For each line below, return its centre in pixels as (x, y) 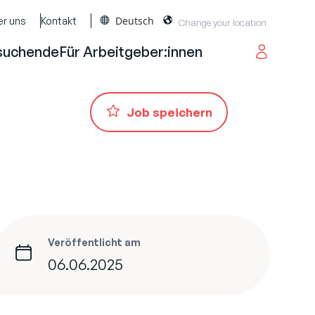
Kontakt (59, 21)
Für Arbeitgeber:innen (131, 52)
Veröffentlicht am (94, 242)
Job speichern (169, 112)
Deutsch (135, 21)
